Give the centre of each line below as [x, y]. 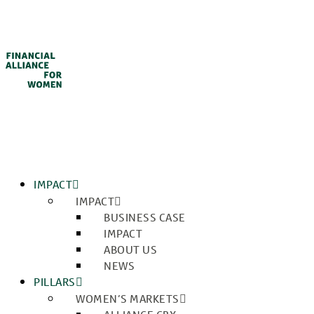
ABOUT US [130, 250]
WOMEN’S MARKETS [128, 299]
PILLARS [55, 282]
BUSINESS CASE [145, 218]
